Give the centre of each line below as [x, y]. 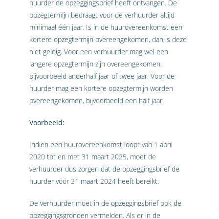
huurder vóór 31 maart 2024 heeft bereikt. [94, 181]
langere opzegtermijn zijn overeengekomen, [96, 64]
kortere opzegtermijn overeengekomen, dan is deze [108, 40]
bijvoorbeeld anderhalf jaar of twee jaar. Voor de [102, 76]
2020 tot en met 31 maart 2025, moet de [93, 157]
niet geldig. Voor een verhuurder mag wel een [99, 52]
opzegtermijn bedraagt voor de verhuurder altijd [102, 15]
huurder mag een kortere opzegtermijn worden [101, 88]
